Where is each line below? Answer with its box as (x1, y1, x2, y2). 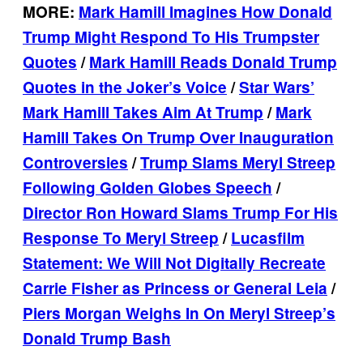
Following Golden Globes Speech (23, 176, 272, 199)
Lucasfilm (231, 226, 305, 249)
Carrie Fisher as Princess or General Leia (23, 276, 327, 299)
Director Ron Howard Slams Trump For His (23, 201, 338, 224)
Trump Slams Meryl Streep (140, 151, 335, 173)
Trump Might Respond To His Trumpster (23, 25, 319, 48)
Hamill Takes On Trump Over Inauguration (23, 126, 334, 148)
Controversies (23, 151, 128, 173)
